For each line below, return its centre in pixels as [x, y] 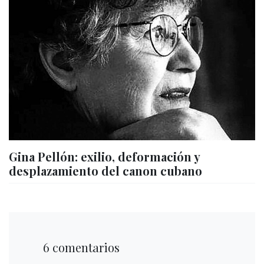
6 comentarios [78, 247]
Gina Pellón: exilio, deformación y [104, 157]
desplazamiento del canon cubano [105, 171]
